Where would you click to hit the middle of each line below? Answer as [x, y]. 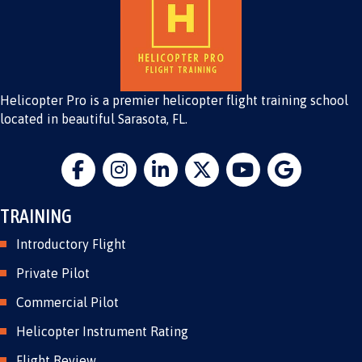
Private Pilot [53, 274]
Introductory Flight [71, 244]
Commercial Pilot [67, 303]
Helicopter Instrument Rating [102, 332]
